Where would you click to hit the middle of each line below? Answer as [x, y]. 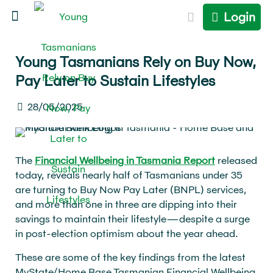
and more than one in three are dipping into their [126, 204]
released [236, 160]
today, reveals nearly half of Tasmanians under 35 [129, 175]
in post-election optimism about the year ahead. [127, 233]
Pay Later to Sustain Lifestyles [115, 80]
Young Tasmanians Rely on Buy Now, [136, 62]
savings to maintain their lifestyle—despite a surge [133, 218]
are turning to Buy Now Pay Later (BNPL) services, [131, 189]
